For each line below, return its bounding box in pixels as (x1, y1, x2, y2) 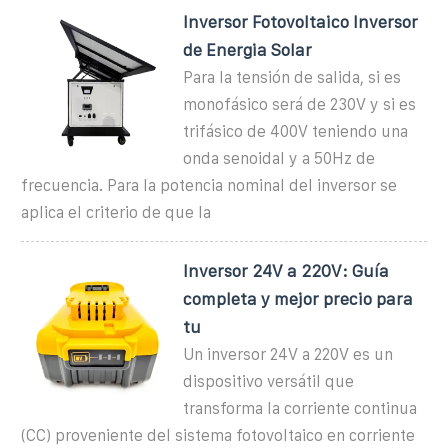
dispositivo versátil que (183, 372, 355, 390)
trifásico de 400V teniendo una (183, 122, 409, 140)
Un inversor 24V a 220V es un (183, 345, 394, 363)
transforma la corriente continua (183, 399, 418, 417)
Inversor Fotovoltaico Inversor (183, 12, 419, 31)
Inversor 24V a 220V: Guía (183, 261, 390, 280)
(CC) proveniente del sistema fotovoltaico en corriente (21, 426, 415, 444)
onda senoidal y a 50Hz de (183, 149, 376, 167)
